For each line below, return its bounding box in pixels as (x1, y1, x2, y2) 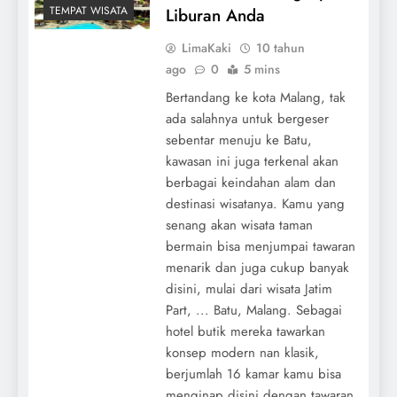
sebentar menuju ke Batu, (165, 129, 312, 150)
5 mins (243, 59, 280, 78)
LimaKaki (181, 38, 231, 57)
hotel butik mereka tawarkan (165, 321, 325, 341)
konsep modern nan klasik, (165, 342, 319, 362)
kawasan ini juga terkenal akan (165, 151, 339, 171)
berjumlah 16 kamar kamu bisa (165, 363, 341, 384)
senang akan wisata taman (165, 214, 313, 235)
